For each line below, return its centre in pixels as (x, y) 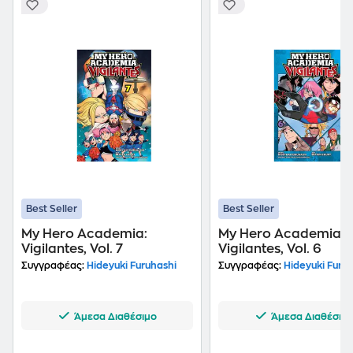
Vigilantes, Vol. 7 (72, 249)
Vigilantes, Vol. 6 (270, 249)
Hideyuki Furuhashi (130, 266)
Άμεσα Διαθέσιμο (115, 317)
